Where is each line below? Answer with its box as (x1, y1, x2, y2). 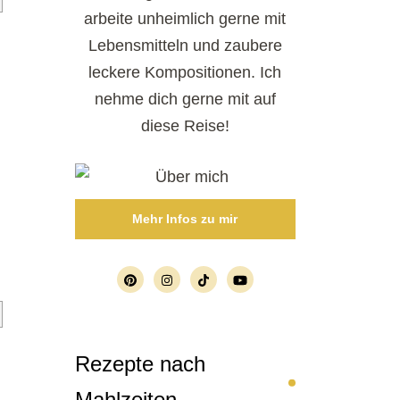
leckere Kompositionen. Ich (88, 62, 282, 81)
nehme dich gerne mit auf (94, 89, 276, 108)
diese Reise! (140, 116, 229, 135)
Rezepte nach (74, 351, 205, 376)
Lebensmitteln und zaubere (87, 36, 282, 54)
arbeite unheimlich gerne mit (84, 9, 287, 28)
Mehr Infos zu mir (132, 211, 238, 226)
